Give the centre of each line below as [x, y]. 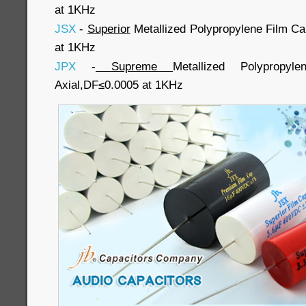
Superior [109, 28]
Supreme [134, 66]
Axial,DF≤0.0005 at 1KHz [119, 84]
